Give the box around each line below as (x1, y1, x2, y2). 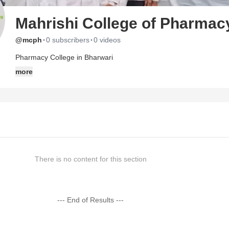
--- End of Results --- (57, 196, 124, 204)
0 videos (94, 36, 121, 44)
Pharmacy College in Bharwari (15, 53, 113, 61)
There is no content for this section (34, 155, 147, 163)
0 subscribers (46, 36, 89, 44)
